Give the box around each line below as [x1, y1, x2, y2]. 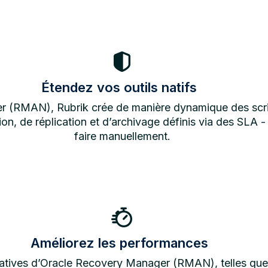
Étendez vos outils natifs [41, 79, 197, 95]
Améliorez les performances [30, 234, 208, 251]
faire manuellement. [74, 129, 170, 142]
